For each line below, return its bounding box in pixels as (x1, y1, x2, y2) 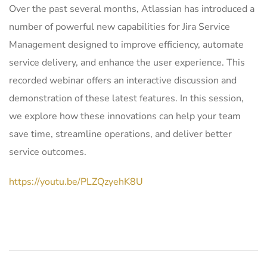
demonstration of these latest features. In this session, (9, 92, 244, 105)
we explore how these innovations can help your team (9, 110, 241, 123)
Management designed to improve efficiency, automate (9, 38, 244, 52)
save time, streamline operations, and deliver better (9, 128, 232, 141)
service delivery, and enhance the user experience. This (9, 56, 245, 70)
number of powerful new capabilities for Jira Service (9, 20, 230, 34)
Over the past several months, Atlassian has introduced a (9, 2, 254, 16)
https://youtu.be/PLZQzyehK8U (9, 175, 143, 189)
